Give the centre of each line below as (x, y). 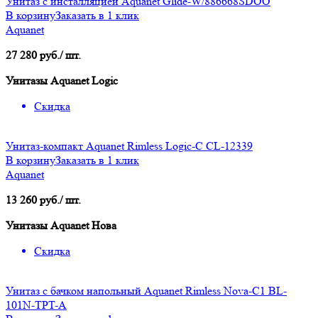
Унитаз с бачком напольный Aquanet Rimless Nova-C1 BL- (146, 291)
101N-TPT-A (36, 305)
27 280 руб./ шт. (43, 55)
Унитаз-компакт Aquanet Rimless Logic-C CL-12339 (129, 146)
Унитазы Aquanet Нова (61, 226)
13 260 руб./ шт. (43, 200)
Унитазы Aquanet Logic (62, 81)
